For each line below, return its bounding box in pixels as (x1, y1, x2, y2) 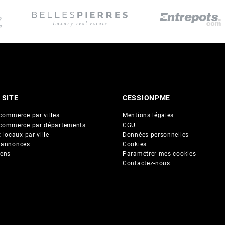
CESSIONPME (123, 94, 170, 102)
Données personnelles (123, 131, 189, 138)
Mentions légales (123, 111, 174, 119)
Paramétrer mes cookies (123, 150, 196, 158)
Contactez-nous (123, 160, 170, 167)
